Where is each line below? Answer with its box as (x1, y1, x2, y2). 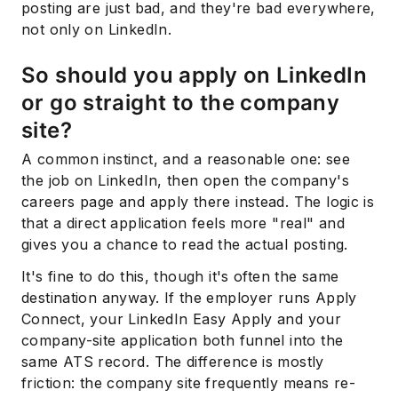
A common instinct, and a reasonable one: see (21, 149, 350, 168)
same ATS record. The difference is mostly (21, 352, 324, 370)
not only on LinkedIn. (21, 20, 172, 38)
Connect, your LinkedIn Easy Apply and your (21, 309, 342, 328)
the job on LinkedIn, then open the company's (21, 171, 349, 189)
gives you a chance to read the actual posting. (21, 235, 348, 253)
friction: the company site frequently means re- (21, 373, 356, 392)
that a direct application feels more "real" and (21, 213, 346, 232)
